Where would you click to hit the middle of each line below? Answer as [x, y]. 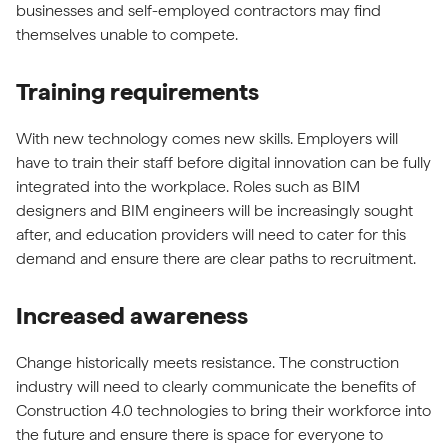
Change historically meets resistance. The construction [207, 362]
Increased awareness [134, 315]
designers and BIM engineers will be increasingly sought [214, 210]
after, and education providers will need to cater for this [211, 234]
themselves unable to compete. [129, 34]
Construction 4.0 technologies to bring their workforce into [223, 410]
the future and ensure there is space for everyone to [199, 434]
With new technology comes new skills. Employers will [207, 138]
